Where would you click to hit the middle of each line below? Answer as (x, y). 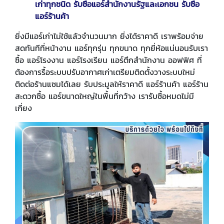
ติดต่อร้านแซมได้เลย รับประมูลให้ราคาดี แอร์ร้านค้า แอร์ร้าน (112, 84)
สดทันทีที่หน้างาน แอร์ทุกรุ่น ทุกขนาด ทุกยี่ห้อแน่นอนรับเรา (111, 48)
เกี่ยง (23, 108)
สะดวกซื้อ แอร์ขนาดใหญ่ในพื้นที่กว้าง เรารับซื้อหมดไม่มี (104, 96)
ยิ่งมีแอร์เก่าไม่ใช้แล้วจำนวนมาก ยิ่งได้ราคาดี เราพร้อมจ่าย (109, 36)
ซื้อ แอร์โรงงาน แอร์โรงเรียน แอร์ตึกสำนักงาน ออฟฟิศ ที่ (108, 60)
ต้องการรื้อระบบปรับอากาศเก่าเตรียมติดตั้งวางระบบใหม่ (105, 72)
